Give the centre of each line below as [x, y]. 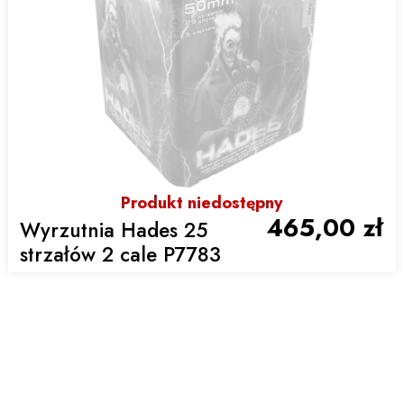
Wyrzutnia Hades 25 [114, 230]
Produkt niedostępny [202, 203]
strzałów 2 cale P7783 [121, 254]
